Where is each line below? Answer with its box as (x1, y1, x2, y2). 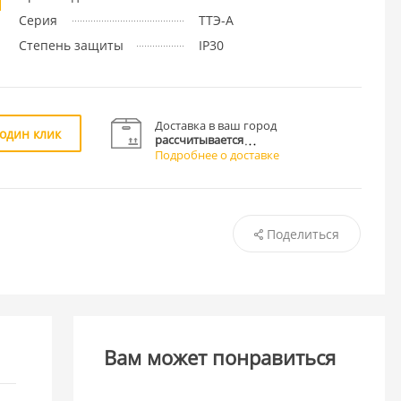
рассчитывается (155, 131, 244, 148)
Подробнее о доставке (155, 146, 280, 163)
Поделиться (266, 225, 339, 243)
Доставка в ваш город (155, 116, 277, 133)
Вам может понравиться (104, 344, 337, 371)
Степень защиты (18, 36, 124, 54)
